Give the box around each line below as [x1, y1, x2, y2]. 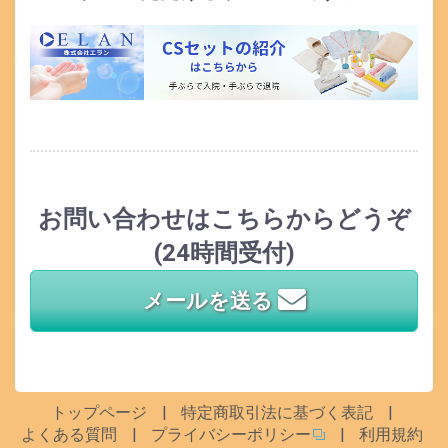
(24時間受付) [153, 238, 295, 267]
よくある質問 [20, 424, 117, 444]
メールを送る [142, 288, 278, 313]
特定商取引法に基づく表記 [180, 402, 373, 422]
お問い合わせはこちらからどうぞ [37, 204, 411, 233]
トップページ [50, 402, 147, 422]
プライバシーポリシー [150, 424, 311, 444]
